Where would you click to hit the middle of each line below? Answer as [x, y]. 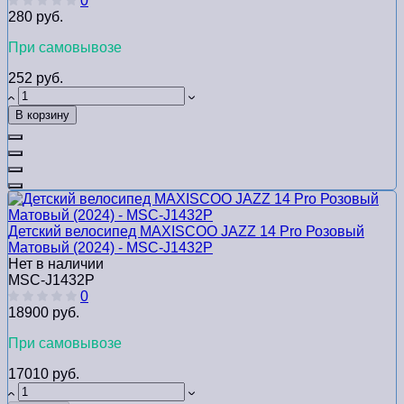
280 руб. [36, 17]
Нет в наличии [56, 264]
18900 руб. [44, 313]
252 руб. [36, 78]
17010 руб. [44, 374]
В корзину [42, 115]
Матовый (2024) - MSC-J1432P [110, 248]
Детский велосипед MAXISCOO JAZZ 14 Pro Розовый [186, 232]
